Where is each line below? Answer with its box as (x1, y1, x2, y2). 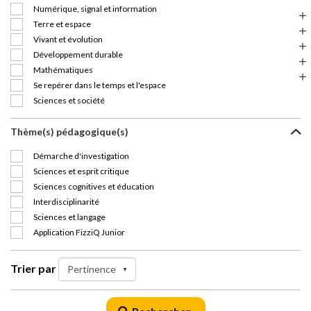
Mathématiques (33, 65, 93, 75)
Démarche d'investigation (33, 151, 129, 161)
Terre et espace (33, 19, 91, 29)
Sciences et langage (33, 212, 106, 222)
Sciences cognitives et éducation (33, 181, 154, 192)
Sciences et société (33, 95, 105, 106)
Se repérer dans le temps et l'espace (33, 80, 166, 90)
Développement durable (33, 49, 123, 60)
